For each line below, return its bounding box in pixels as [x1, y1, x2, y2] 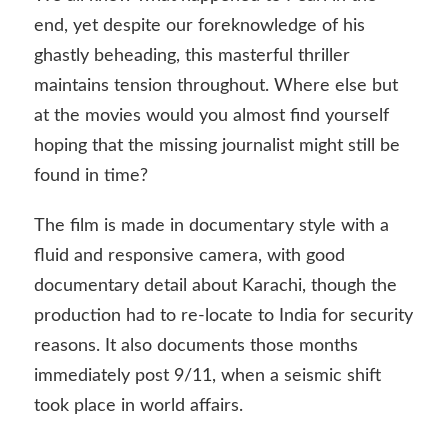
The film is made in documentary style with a [33, 216, 389, 235]
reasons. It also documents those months [33, 336, 358, 355]
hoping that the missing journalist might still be [33, 137, 400, 156]
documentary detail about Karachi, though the [33, 276, 397, 295]
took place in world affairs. [33, 396, 243, 415]
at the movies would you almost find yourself [33, 107, 389, 126]
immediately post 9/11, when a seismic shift [33, 366, 381, 385]
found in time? [33, 167, 148, 186]
